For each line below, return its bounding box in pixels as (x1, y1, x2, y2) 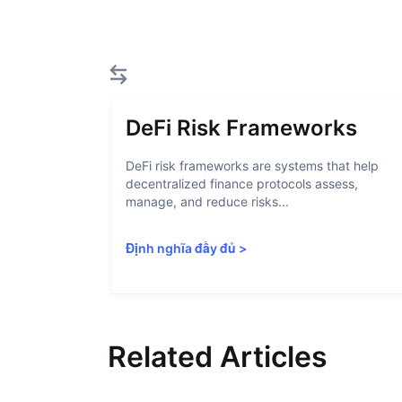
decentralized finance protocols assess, (126, 176, 358, 191)
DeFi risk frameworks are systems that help (126, 158, 379, 173)
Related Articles (108, 339, 328, 374)
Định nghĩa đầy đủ (126, 240, 236, 256)
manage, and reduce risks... (126, 194, 289, 209)
